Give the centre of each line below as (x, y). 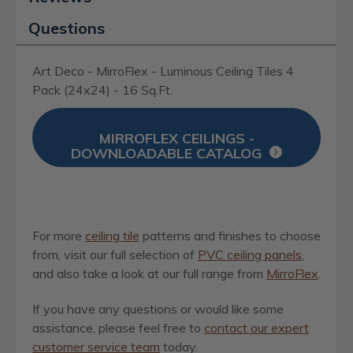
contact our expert (256, 328)
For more (59, 236)
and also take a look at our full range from (149, 274)
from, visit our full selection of (115, 255)
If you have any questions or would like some (158, 309)
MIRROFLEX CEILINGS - (176, 139)
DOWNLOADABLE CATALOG (166, 154)
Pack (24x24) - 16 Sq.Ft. (102, 89)
